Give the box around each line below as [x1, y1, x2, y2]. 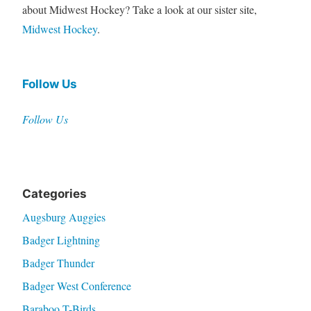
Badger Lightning [22, 232, 100, 247]
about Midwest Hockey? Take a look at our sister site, [22, 2, 257, 17]
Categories [22, 187, 87, 201]
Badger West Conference [22, 278, 131, 293]
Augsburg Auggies [22, 209, 106, 224]
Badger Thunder [22, 255, 94, 270]
